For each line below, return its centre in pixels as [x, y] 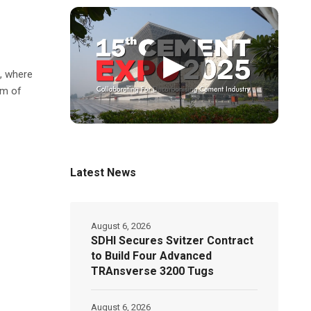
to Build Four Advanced [152, 255]
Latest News [103, 172]
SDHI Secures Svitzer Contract [173, 240]
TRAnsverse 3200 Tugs [153, 271]
